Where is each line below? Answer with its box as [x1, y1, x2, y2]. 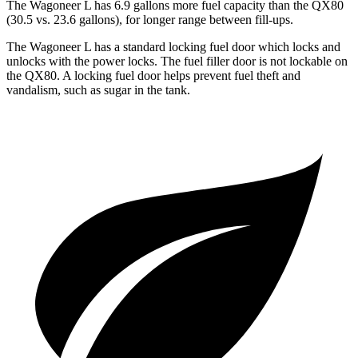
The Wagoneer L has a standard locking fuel [6, 39, 232, 54]
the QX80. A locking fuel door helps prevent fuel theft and [6, 68, 300, 82]
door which [232, 39, 289, 54]
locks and [289, 39, 340, 54]
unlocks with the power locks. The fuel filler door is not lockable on [6, 54, 348, 68]
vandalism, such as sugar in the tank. [6, 82, 190, 97]
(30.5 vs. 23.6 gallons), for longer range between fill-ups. [6, 12, 293, 26]
